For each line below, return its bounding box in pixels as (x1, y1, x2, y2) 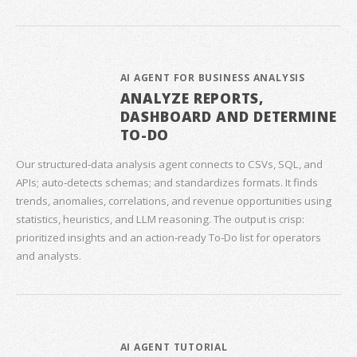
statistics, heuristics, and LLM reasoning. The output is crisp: (16, 211, 304, 226)
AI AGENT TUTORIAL (120, 339, 228, 354)
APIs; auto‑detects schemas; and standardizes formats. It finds (16, 175, 318, 190)
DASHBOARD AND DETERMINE (120, 107, 337, 127)
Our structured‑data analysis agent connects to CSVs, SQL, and (16, 156, 323, 171)
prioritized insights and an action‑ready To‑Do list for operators (16, 229, 321, 245)
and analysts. (16, 248, 81, 263)
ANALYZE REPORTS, (120, 88, 264, 108)
